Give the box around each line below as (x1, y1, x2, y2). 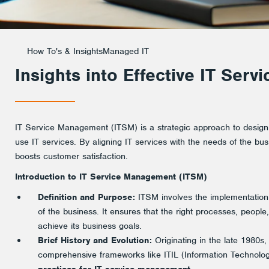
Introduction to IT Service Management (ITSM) (15, 171, 207, 182)
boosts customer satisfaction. (15, 151, 128, 162)
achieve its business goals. (38, 220, 142, 231)
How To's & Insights (27, 46, 103, 56)
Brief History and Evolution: (38, 235, 152, 246)
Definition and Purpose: (38, 192, 135, 202)
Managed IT (103, 46, 149, 56)
